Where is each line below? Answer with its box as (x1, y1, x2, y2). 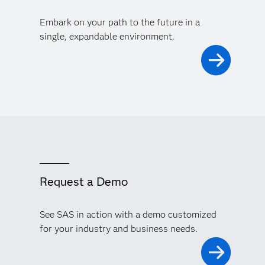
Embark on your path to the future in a (39, 17, 200, 28)
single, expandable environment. (39, 31, 174, 43)
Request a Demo (39, 174, 128, 189)
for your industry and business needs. (39, 223, 198, 235)
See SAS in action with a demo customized (39, 209, 216, 221)
